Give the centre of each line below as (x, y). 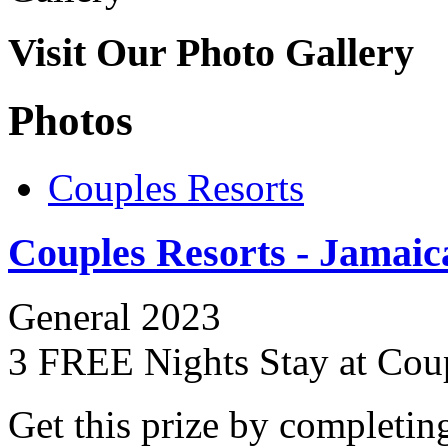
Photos (70, 121)
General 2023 (114, 317)
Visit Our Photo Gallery (211, 53)
